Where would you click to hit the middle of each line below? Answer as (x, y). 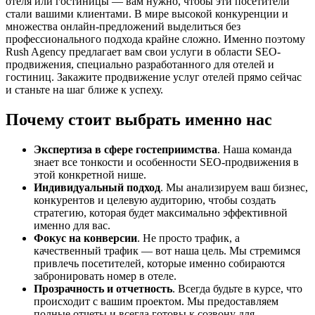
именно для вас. (72, 225)
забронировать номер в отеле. (105, 276)
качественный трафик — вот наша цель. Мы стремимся (167, 250)
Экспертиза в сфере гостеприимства (126, 149)
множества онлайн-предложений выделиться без (123, 26)
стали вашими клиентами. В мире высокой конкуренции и (147, 13)
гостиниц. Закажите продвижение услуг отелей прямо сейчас (154, 77)
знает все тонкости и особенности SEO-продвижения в (166, 162)
